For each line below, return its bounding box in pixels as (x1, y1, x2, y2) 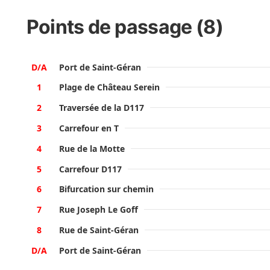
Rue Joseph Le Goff (59, 204, 139, 216)
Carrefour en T (59, 122, 119, 134)
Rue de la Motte (59, 142, 125, 154)
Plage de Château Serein (59, 81, 160, 93)
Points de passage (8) (26, 15, 224, 39)
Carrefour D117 (59, 163, 122, 175)
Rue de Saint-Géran (59, 224, 139, 236)
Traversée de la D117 (59, 102, 145, 114)
